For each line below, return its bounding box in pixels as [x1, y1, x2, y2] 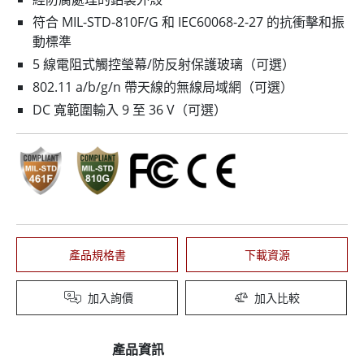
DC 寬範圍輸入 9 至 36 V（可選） [32, 101, 227, 119]
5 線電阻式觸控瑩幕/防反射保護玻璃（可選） [32, 55, 295, 74]
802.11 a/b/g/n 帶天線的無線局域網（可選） [32, 78, 293, 97]
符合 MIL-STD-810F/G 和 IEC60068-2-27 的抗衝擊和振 [32, 13, 344, 32]
